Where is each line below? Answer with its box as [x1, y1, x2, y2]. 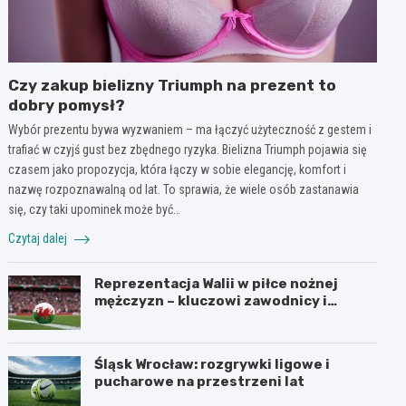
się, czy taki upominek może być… [8, 201, 181, 217]
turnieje [94, 309, 154, 326]
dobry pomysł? [8, 95, 126, 114]
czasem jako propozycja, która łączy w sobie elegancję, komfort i [8, 161, 347, 177]
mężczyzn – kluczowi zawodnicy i [94, 292, 328, 309]
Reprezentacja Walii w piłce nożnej [94, 275, 339, 292]
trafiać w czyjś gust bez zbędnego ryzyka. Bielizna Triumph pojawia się [8, 141, 368, 157]
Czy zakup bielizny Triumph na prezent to [8, 75, 337, 94]
